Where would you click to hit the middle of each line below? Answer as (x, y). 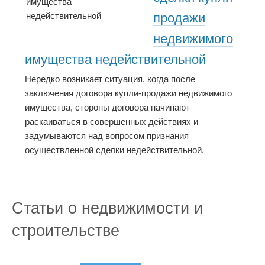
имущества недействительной (115, 59)
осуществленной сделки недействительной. (114, 150)
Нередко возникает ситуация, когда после (110, 79)
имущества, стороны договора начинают (107, 108)
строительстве (66, 231)
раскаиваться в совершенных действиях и (112, 122)
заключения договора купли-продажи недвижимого (128, 93)
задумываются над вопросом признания (107, 136)
